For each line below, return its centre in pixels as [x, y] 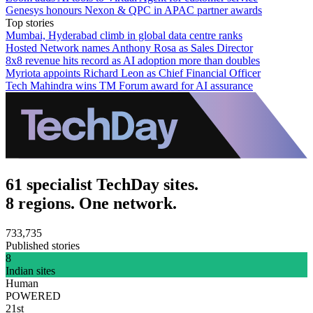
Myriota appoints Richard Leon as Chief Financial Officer [133, 73]
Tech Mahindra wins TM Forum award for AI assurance [129, 85]
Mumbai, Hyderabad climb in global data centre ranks [124, 35]
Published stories [43, 245]
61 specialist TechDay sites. [102, 184]
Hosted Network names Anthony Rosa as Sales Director [129, 48]
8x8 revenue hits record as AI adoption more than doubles [133, 60]
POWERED [33, 296]
